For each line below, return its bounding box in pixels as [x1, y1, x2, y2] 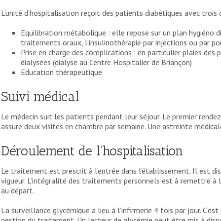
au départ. [1, 185, 34, 196]
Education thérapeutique [21, 67, 102, 77]
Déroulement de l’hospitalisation [1, 143, 184, 159]
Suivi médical [1, 88, 79, 105]
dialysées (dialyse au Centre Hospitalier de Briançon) [21, 57, 192, 67]
